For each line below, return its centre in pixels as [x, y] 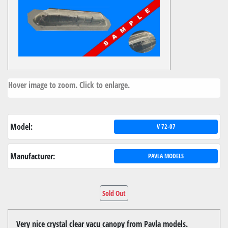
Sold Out [114, 193]
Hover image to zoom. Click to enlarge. [69, 85]
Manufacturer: [33, 156]
